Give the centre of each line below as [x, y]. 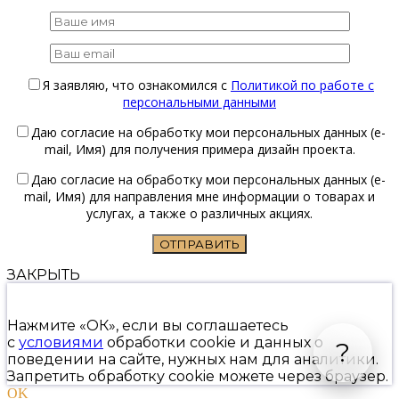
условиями [61, 343]
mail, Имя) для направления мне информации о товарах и [199, 197]
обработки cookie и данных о [213, 343]
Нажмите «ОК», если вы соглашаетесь [148, 326]
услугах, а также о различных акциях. [199, 214]
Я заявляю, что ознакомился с [137, 85]
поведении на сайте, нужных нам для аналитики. [193, 360]
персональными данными [199, 102]
